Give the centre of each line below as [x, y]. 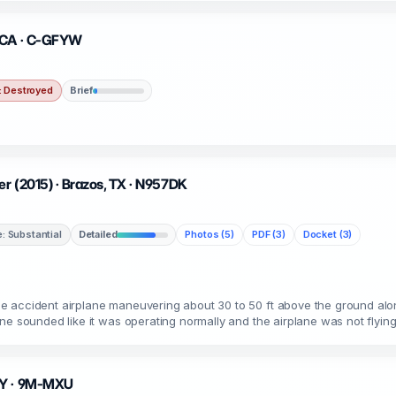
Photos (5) [209, 234]
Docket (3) [327, 234]
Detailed [98, 234]
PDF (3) [268, 234]
